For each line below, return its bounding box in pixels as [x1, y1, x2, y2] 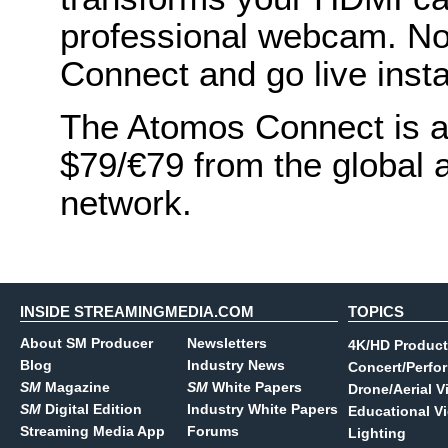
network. [60, 183, 192, 222]
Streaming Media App [20, 423, 165, 439]
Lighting [348, 425, 406, 441]
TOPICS [348, 303, 404, 320]
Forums [187, 423, 239, 439]
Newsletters [187, 335, 267, 351]
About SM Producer [20, 335, 153, 351]
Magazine [41, 379, 110, 395]
